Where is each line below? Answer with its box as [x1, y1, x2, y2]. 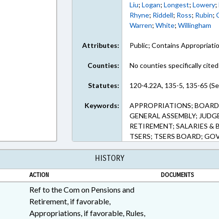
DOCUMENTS [160, 171, 194, 179]
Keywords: [85, 101, 120, 109]
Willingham [178, 21, 212, 29]
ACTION [29, 171, 49, 179]
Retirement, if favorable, [29, 197, 110, 206]
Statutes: [88, 81, 120, 89]
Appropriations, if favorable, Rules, [29, 208, 145, 218]
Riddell [153, 11, 174, 19]
